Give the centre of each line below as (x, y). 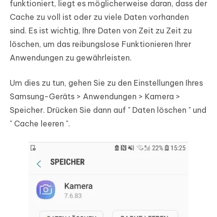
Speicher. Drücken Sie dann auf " (71, 110)
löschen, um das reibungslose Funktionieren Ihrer (101, 44)
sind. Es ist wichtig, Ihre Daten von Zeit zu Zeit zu (101, 31)
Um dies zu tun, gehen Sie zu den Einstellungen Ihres (106, 83)
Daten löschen (159, 110)
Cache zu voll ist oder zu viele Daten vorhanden (99, 17)
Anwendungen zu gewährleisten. (71, 58)
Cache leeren (39, 124)
